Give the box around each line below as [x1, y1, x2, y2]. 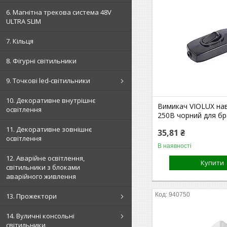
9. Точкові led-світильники [6, 76, 90, 85]
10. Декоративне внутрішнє [6, 96, 95, 105]
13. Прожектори [6, 192, 57, 201]
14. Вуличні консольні [6, 211, 74, 220]
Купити [201, 158, 224, 167]
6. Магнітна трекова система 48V [6, 8, 111, 17]
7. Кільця [6, 36, 33, 46]
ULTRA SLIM [6, 17, 41, 26]
